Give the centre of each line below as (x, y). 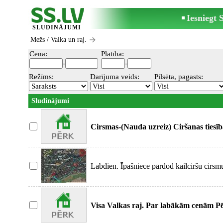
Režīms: (41, 77)
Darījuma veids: (114, 77)
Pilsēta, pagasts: (178, 77)
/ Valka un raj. (67, 40)
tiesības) (104, 214)
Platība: (112, 54)
